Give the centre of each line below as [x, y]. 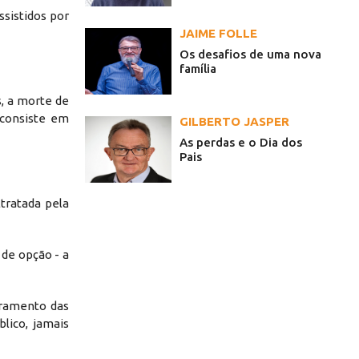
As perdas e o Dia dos [241, 143]
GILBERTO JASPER [234, 122]
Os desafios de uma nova [250, 54]
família [198, 69]
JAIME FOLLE [218, 34]
